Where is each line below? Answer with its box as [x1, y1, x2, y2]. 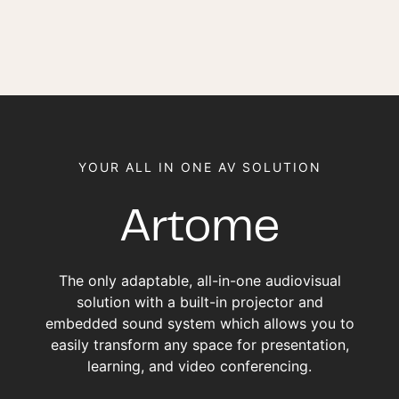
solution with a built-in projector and [76, 292, 323, 311]
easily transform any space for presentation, [50, 335, 349, 354]
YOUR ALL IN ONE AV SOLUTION [77, 159, 322, 175]
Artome [120, 208, 279, 249]
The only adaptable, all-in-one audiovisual [58, 271, 341, 289]
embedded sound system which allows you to [45, 313, 354, 332]
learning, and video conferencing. [87, 356, 312, 375]
